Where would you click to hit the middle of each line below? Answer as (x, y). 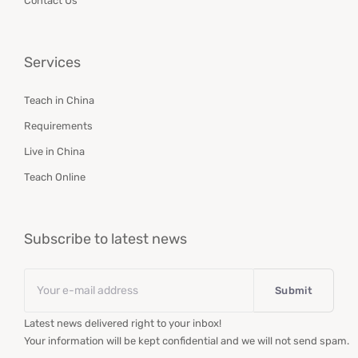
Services (52, 62)
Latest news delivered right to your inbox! (123, 323)
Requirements (58, 125)
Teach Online (55, 177)
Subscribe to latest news (105, 239)
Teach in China (59, 100)
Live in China (54, 151)
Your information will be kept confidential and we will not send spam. (187, 340)
